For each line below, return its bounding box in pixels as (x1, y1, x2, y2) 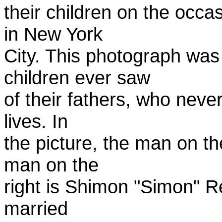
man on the (4, 154, 99, 175)
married (4, 198, 68, 219)
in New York (4, 23, 103, 45)
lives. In (4, 111, 68, 132)
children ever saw (4, 67, 150, 88)
